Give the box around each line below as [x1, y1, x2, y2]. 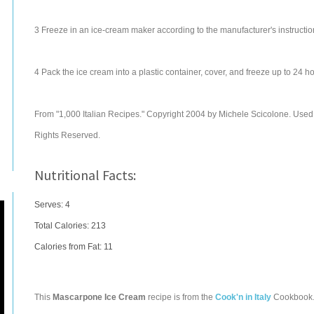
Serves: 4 [34, 200, 70, 210]
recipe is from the [146, 292, 215, 302]
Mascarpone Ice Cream [53, 292, 146, 302]
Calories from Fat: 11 [34, 242, 113, 252]
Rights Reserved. [34, 130, 100, 140]
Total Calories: [34, 221, 91, 231]
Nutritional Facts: [34, 166, 136, 184]
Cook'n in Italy [215, 292, 271, 302]
